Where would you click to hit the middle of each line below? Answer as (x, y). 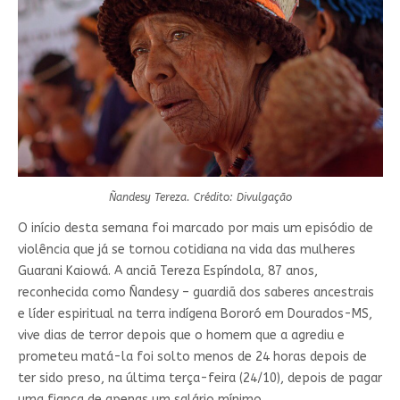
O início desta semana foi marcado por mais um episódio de (195, 229)
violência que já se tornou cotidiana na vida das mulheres (186, 250)
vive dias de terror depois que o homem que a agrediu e (181, 336)
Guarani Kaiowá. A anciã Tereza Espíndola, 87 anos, (167, 271)
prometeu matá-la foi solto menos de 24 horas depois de (192, 357)
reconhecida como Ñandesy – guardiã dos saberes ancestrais (196, 293)
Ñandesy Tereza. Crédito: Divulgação (200, 198)
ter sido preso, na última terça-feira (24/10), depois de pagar (200, 379)
